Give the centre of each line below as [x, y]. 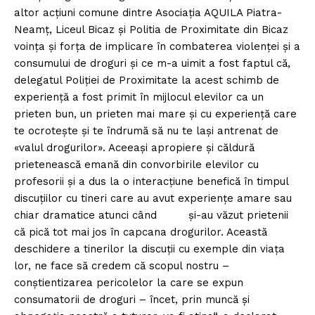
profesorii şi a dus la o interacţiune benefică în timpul [151, 182]
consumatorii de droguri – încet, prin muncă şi [132, 300]
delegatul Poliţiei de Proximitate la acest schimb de [147, 81]
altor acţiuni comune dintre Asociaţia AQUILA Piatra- [148, 13]
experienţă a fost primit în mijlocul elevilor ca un [139, 97]
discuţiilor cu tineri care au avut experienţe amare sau [153, 199]
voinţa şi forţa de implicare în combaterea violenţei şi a [157, 47]
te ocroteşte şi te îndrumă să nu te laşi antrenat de [146, 131]
